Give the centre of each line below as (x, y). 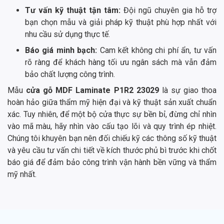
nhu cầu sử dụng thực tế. (67, 34)
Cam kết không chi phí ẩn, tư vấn (158, 50)
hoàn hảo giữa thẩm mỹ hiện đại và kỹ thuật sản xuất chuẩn (112, 102)
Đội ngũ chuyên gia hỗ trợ (170, 10)
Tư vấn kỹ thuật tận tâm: (74, 10)
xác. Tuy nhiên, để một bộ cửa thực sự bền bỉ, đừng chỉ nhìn (112, 114)
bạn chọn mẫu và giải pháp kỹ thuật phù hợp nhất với (121, 22)
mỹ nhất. (22, 174)
